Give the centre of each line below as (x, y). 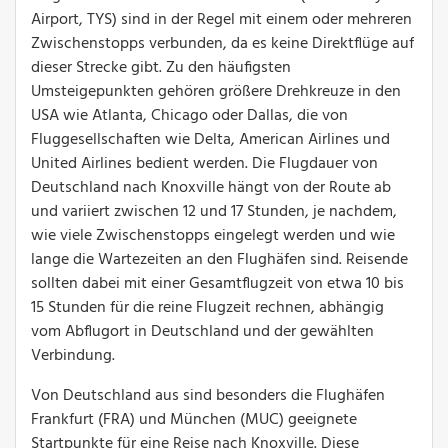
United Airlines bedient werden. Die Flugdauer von (204, 163)
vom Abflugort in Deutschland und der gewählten (202, 331)
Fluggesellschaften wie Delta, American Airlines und (210, 139)
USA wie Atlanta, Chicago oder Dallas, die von (189, 115)
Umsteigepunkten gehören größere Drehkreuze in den (216, 91)
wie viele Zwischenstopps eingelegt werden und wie (213, 235)
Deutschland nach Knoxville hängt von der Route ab (211, 187)
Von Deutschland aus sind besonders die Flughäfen (208, 395)
